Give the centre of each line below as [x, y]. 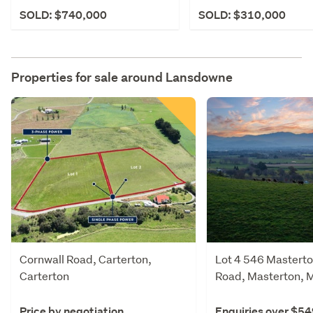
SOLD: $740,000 [63, 15]
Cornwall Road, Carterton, [86, 259]
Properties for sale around [88, 77]
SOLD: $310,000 [242, 15]
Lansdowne [199, 77]
